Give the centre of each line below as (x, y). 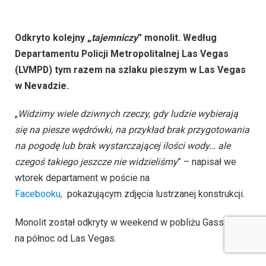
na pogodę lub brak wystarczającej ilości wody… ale (123, 146)
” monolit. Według (177, 37)
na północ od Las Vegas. (66, 238)
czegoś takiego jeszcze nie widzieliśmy (96, 162)
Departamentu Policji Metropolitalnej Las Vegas (122, 53)
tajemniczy (115, 37)
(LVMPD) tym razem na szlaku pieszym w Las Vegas (130, 69)
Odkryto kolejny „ (53, 37)
